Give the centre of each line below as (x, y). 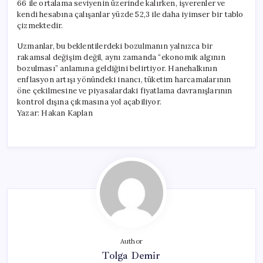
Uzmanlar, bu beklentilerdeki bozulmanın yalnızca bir (115, 46)
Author (131, 241)
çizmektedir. (40, 25)
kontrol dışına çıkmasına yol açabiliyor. (89, 102)
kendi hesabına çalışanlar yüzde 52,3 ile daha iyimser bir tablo (130, 14)
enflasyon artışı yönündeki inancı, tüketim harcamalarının (124, 79)
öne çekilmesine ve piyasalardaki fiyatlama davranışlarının (125, 90)
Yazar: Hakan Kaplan (55, 113)
